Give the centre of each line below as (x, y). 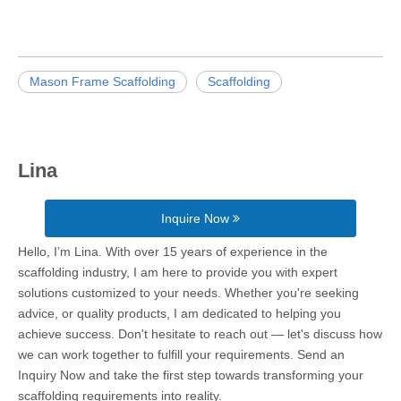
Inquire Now (196, 218)
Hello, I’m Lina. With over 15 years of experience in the (173, 252)
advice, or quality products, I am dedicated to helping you (179, 313)
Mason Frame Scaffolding (102, 81)
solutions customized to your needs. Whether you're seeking (188, 293)
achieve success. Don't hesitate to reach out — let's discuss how (200, 334)
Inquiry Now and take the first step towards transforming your (191, 375)
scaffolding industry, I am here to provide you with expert (178, 272)
